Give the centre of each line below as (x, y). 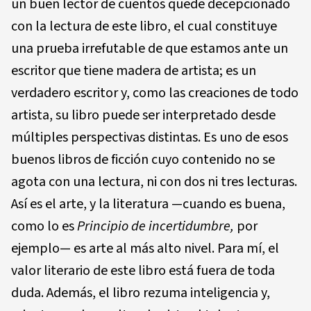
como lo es (44, 226)
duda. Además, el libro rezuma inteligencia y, (141, 293)
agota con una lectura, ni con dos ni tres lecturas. (154, 182)
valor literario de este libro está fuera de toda (143, 270)
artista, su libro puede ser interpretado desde (143, 115)
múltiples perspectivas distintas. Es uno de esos (150, 137)
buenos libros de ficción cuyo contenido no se (143, 159)
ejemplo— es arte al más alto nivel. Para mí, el (145, 248)
